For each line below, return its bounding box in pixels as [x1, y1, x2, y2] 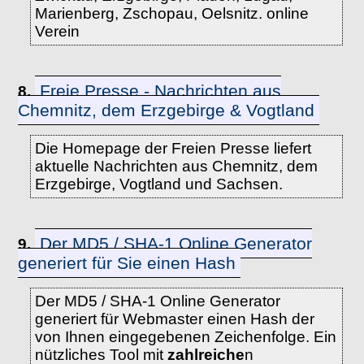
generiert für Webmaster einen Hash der [34, 310, 314, 327]
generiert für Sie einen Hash [18, 253, 236, 272]
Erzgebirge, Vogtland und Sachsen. [34, 175, 283, 193]
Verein [34, 23, 80, 40]
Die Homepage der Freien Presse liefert [34, 140, 311, 157]
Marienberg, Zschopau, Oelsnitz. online [34, 5, 309, 22]
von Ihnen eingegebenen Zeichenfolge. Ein [34, 328, 336, 345]
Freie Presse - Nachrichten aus [40, 81, 282, 100]
